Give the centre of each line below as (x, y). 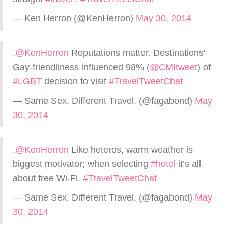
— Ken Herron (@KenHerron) (74, 18)
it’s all (188, 164)
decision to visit (75, 81)
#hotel (163, 164)
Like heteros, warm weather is (131, 150)
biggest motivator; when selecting (82, 164)
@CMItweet (174, 67)
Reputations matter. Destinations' (137, 53)
